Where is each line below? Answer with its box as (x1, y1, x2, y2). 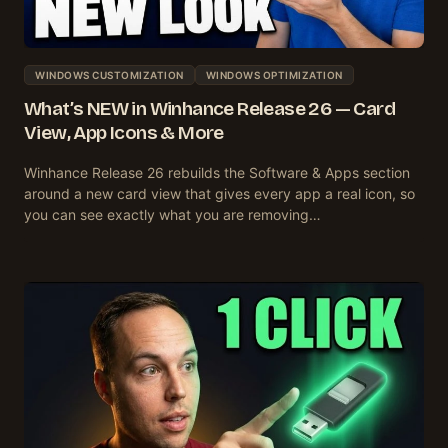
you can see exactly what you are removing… (24, 205, 321, 223)
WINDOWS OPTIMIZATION (205, 68, 343, 81)
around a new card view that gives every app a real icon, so (24, 184, 415, 202)
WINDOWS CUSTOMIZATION (35, 68, 184, 81)
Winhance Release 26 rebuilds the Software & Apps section (24, 163, 410, 181)
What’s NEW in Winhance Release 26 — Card (24, 96, 395, 120)
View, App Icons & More (24, 120, 224, 144)
